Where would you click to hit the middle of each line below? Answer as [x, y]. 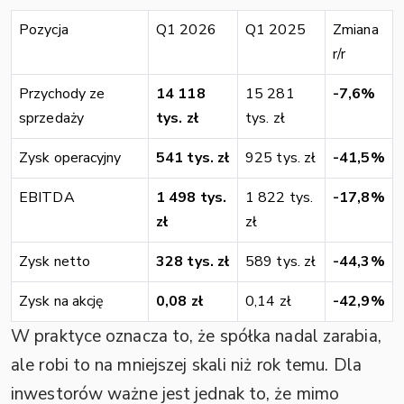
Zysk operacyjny [70, 158]
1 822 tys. [279, 198]
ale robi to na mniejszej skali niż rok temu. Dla [186, 366]
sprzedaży [51, 119]
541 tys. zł [193, 158]
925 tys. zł [281, 158]
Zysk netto [55, 262]
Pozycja [44, 30]
